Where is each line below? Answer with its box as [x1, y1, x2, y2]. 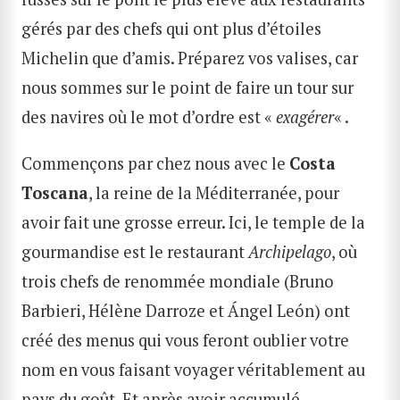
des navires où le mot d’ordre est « [21, 106, 276, 129]
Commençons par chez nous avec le [21, 152, 289, 174]
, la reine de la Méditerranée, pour [88, 181, 339, 204]
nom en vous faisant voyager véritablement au [21, 358, 365, 380]
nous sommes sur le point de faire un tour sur [21, 77, 354, 99]
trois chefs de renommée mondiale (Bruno [21, 270, 334, 292]
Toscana [21, 181, 88, 204]
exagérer [276, 106, 334, 129]
